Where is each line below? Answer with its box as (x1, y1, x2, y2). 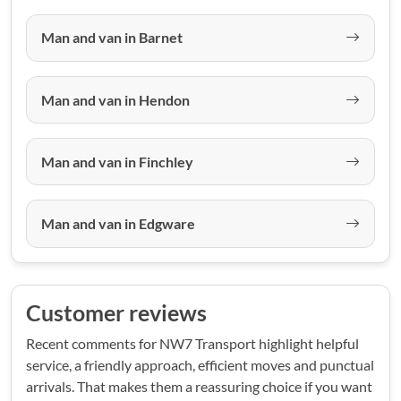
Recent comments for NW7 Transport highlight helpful (26, 334, 359, 352)
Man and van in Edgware (41, 215, 195, 232)
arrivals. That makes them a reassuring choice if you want (26, 377, 372, 395)
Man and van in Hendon (41, 90, 190, 108)
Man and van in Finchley (41, 152, 193, 170)
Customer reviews (26, 299, 207, 326)
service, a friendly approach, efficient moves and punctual (26, 355, 374, 373)
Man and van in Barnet (41, 29, 183, 47)
